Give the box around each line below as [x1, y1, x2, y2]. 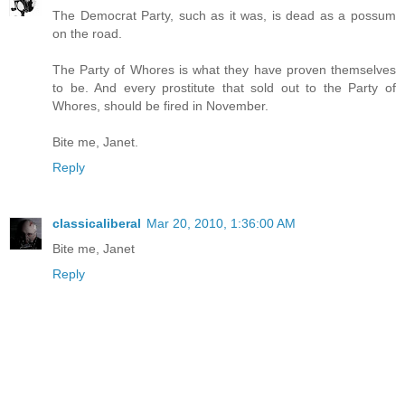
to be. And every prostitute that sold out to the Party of [52, 80, 396, 96]
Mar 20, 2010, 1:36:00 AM [146, 216, 296, 231]
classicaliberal [52, 216, 141, 231]
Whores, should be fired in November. [52, 99, 268, 114]
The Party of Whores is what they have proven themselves [52, 62, 396, 78]
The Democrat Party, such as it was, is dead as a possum [52, 8, 396, 24]
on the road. [52, 26, 122, 42]
